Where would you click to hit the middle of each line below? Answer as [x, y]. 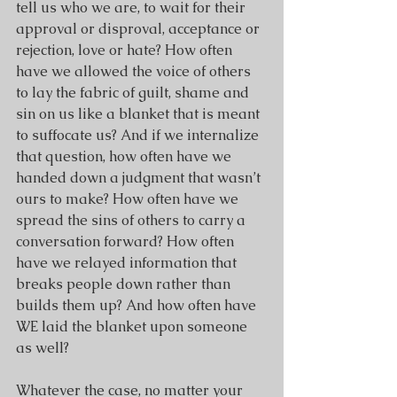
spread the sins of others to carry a [132, 220]
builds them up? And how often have [138, 305]
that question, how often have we [125, 156]
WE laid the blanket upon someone [133, 327]
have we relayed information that [128, 263]
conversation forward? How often [127, 241]
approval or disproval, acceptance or [140, 29]
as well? [44, 348]
